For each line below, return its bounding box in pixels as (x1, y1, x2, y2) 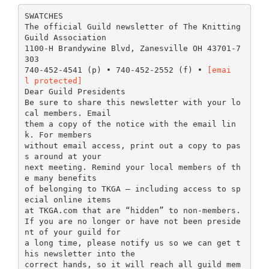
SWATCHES (24, 11, 63, 20)
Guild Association (24, 32, 106, 42)
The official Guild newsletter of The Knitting (24, 22, 241, 31)
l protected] (24, 76, 82, 85)
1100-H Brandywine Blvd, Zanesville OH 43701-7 (24, 43, 241, 53)
